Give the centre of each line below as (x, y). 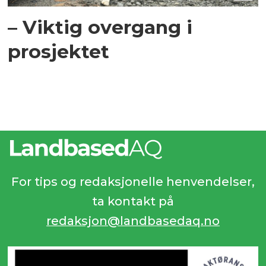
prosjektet (59, 52)
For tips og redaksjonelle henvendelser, (133, 181)
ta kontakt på (133, 201)
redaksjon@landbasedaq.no (133, 221)
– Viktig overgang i (100, 27)
